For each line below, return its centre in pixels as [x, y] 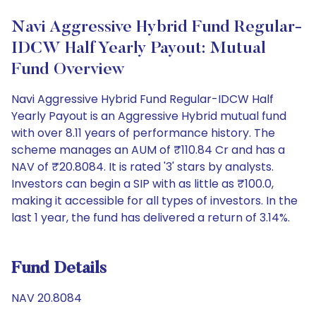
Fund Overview [68, 70]
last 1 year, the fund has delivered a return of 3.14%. [151, 218]
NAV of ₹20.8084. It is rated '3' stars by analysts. [142, 167]
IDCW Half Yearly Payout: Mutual [139, 49]
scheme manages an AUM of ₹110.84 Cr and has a [148, 150]
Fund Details [59, 269]
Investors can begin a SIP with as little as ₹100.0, [142, 184]
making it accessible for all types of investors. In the [154, 201]
